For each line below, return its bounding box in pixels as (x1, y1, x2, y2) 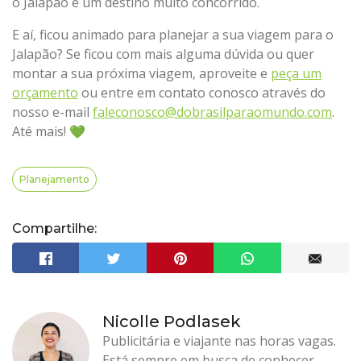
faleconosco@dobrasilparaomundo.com (93, 103, 332, 121)
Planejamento (19, 172, 89, 185)
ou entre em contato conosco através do (78, 84, 326, 102)
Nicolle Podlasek (102, 312, 241, 331)
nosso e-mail (12, 103, 93, 121)
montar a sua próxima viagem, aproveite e (12, 64, 271, 82)
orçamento (12, 84, 78, 102)
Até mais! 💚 (12, 122, 85, 140)
